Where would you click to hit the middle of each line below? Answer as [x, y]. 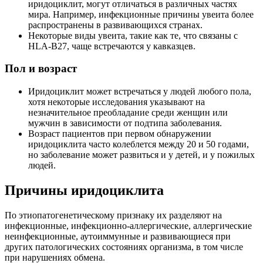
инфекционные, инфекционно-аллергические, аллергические [128, 225]
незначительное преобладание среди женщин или [128, 113]
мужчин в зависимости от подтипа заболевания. [125, 123]
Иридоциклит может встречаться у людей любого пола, [140, 92]
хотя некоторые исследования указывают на [117, 102]
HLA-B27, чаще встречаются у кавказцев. [112, 46]
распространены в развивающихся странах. [115, 25]
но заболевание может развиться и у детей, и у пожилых [141, 155]
